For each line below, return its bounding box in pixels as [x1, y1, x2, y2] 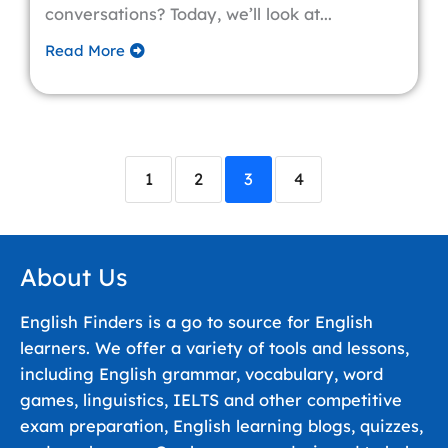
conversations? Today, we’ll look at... [45, 4, 332, 24]
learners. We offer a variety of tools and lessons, [20, 338, 409, 358]
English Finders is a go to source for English [20, 312, 373, 332]
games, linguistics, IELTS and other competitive [20, 390, 402, 410]
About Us [20, 262, 128, 292]
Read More [45, 41, 125, 60]
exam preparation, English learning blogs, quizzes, [20, 416, 423, 436]
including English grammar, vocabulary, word [20, 364, 383, 384]
